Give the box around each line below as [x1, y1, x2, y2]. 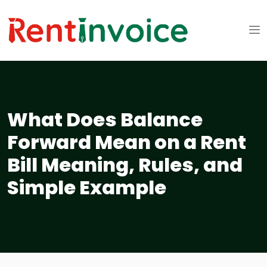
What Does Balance [7, 106, 203, 133]
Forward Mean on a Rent [7, 129, 246, 156]
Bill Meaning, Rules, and [7, 151, 243, 179]
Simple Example [7, 174, 166, 201]
